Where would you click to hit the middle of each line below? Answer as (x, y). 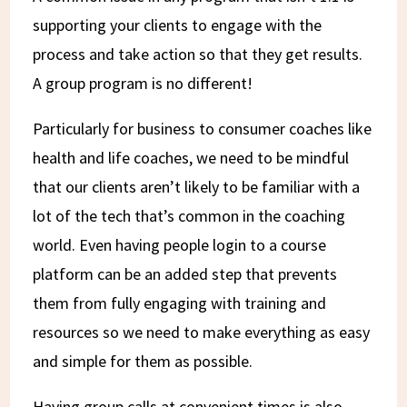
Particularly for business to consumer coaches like (203, 128)
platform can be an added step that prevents (185, 273)
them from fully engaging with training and (180, 303)
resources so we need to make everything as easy (202, 332)
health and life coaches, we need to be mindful (191, 157)
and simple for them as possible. (143, 361)
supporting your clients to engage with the (178, 25)
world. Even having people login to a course (180, 244)
